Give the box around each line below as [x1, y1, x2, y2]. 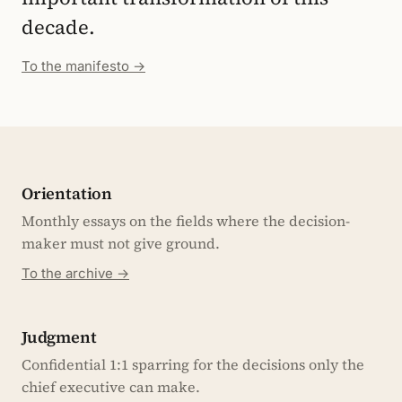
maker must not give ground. [22, 233, 220, 253]
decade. [22, 13, 95, 40]
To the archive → [22, 265, 129, 282]
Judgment [22, 326, 97, 348]
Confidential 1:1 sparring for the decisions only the [22, 354, 364, 374]
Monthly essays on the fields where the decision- [22, 211, 350, 231]
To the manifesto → [22, 57, 145, 74]
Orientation [22, 182, 113, 205]
